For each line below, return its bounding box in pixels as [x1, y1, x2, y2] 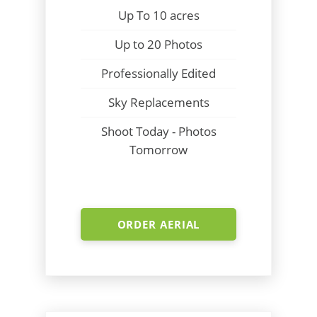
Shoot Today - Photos [100, 122, 217, 139]
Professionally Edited [101, 64, 216, 81]
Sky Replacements [108, 93, 209, 110]
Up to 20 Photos [115, 35, 202, 52]
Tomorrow [129, 141, 188, 156]
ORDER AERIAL [117, 217, 200, 231]
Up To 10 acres [117, 6, 200, 23]
